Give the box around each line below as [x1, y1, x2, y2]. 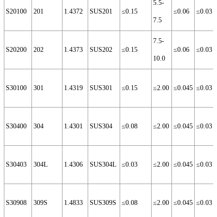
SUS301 [90, 84, 112, 92]
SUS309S [90, 199, 116, 207]
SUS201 [90, 8, 112, 15]
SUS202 [90, 46, 112, 54]
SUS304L [90, 161, 117, 169]
